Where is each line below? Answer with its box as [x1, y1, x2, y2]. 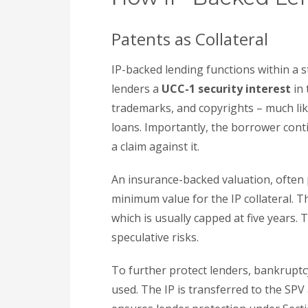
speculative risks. [111, 230, 199, 245]
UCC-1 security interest [162, 81, 291, 96]
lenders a [111, 81, 162, 96]
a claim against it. [111, 139, 199, 154]
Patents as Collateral [111, 27, 268, 50]
